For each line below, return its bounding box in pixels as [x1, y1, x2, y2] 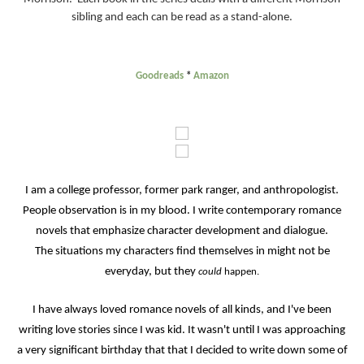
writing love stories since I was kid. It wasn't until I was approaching [19, 324, 345, 336]
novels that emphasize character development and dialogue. [36, 225, 328, 237]
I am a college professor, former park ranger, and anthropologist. [25, 184, 339, 197]
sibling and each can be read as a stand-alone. [71, 11, 292, 24]
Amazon [193, 71, 229, 81]
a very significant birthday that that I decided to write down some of [16, 344, 348, 357]
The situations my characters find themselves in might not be [34, 245, 330, 258]
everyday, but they [105, 266, 198, 278]
